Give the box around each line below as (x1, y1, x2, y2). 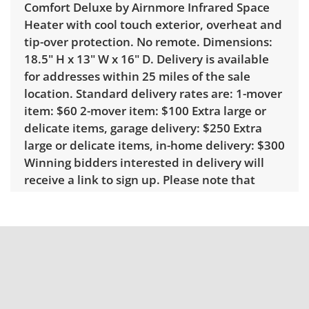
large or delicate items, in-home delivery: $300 (24, 137, 285, 154)
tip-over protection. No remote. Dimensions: (24, 34, 272, 50)
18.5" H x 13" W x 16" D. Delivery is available (24, 51, 269, 68)
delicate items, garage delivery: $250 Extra (24, 120, 262, 137)
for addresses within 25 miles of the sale (24, 68, 250, 85)
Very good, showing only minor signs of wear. (24, 265, 276, 281)
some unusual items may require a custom (24, 189, 263, 206)
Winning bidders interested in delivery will (24, 154, 264, 171)
